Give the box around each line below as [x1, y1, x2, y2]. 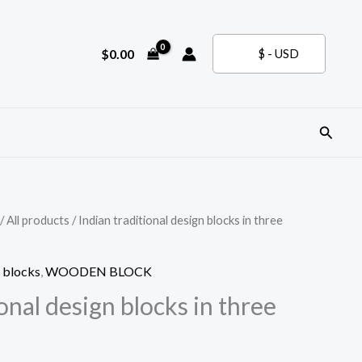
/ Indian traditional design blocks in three [69, 213, 283, 227]
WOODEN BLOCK [45, 263, 152, 279]
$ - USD [258, 46, 299, 61]
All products [6, 213, 69, 227]
